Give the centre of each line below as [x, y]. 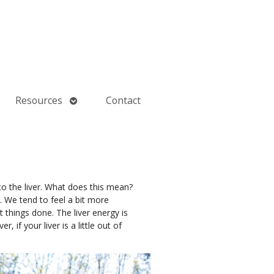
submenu [91, 113]
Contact [124, 101]
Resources [39, 101]
